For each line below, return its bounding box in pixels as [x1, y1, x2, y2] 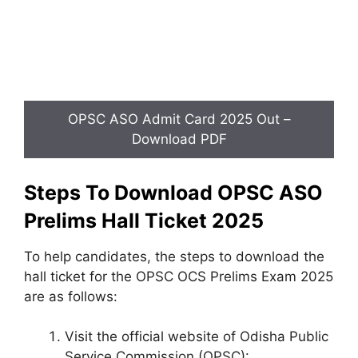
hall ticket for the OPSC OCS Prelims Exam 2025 [24, 268, 333, 284]
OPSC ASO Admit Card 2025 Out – [67, 111, 291, 127]
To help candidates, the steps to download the [24, 248, 324, 265]
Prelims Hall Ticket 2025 [24, 208, 264, 233]
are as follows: [24, 288, 117, 304]
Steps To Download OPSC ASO [24, 180, 323, 205]
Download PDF [131, 131, 227, 147]
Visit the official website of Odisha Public [65, 328, 328, 344]
